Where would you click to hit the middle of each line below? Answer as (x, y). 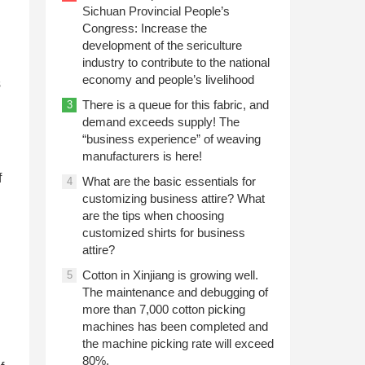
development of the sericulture (162, 45)
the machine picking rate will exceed (178, 343)
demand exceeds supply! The (161, 122)
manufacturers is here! (142, 156)
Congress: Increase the (145, 28)
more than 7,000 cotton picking (164, 309)
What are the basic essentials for (169, 181)
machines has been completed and (175, 326)
